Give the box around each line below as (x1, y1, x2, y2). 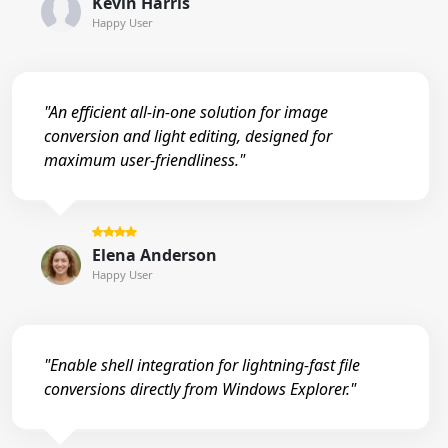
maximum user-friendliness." (44, 149, 245, 172)
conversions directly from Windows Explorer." (44, 378, 356, 401)
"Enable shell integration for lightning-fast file (44, 354, 360, 377)
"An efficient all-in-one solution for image (44, 101, 328, 124)
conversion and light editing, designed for (44, 125, 332, 148)
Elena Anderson (91, 244, 217, 267)
